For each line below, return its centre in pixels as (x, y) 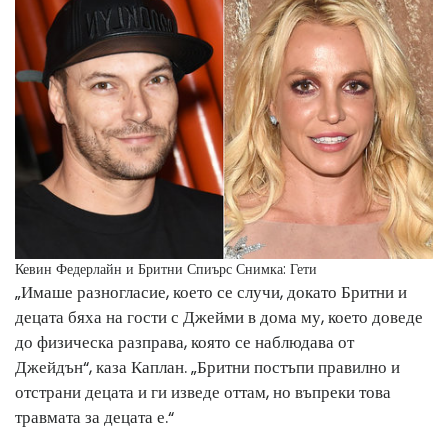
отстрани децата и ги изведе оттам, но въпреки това (203, 391)
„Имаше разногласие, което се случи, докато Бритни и (211, 291)
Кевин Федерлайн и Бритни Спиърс (123, 268)
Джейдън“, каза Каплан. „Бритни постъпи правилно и (207, 366)
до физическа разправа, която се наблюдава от (184, 341)
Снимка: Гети (276, 268)
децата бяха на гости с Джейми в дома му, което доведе (219, 316)
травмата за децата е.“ (94, 416)
